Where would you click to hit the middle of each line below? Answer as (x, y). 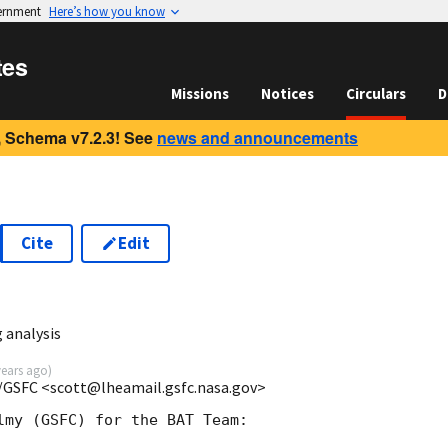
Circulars (376, 93)
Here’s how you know (107, 11)
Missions (200, 93)
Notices (287, 93)
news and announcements (257, 137)
